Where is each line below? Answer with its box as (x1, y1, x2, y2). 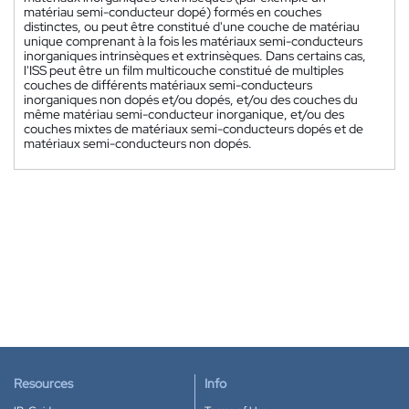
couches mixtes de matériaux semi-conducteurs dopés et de (24, 120, 363, 137)
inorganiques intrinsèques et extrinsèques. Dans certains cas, (24, 47, 366, 64)
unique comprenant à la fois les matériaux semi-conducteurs (24, 32, 362, 49)
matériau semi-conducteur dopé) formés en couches (24, 3, 321, 20)
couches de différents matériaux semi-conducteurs (24, 76, 312, 93)
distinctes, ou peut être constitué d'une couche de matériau (24, 17, 360, 35)
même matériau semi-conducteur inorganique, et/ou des (24, 105, 344, 122)
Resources (14, 375, 73, 392)
